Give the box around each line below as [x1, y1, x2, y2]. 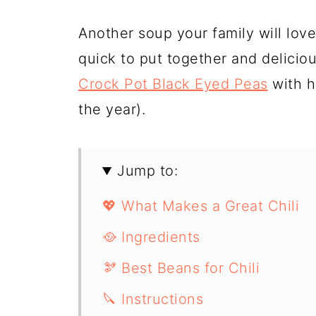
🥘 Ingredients [102, 229, 200, 246]
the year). [78, 101, 145, 119]
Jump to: [117, 162, 178, 180]
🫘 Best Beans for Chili [102, 260, 260, 277]
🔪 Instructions [102, 291, 203, 308]
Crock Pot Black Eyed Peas [78, 75, 268, 93]
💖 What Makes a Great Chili [102, 197, 299, 215]
